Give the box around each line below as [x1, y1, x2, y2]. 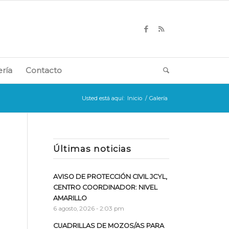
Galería [149, 95, 168, 102]
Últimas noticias [53, 144, 132, 154]
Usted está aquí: [81, 95, 124, 102]
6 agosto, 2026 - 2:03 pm [53, 205, 125, 212]
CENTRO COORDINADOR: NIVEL [53, 184, 158, 191]
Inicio [127, 95, 142, 102]
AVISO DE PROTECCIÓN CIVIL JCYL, [53, 173, 168, 180]
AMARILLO [53, 194, 87, 202]
